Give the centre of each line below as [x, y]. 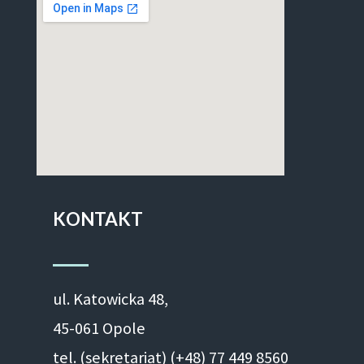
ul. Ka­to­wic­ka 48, [110, 299]
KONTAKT [97, 219]
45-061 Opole [99, 328]
